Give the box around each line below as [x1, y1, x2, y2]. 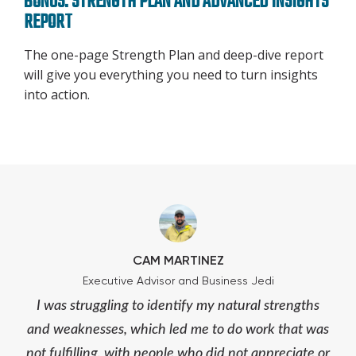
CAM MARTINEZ [132, 252, 224, 268]
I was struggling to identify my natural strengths [37, 298, 319, 313]
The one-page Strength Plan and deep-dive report [24, 45, 323, 64]
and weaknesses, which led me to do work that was [27, 322, 329, 337]
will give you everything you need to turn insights [24, 65, 318, 83]
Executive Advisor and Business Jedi [82, 273, 274, 287]
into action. [24, 85, 90, 103]
